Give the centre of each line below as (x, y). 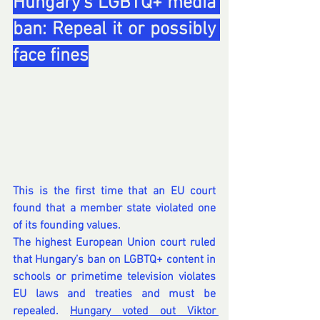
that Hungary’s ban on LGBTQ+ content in (114, 260)
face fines (51, 56)
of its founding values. (67, 226)
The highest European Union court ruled (114, 243)
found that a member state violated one (114, 209)
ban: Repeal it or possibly (114, 30)
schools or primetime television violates (114, 277)
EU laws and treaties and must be (114, 295)
